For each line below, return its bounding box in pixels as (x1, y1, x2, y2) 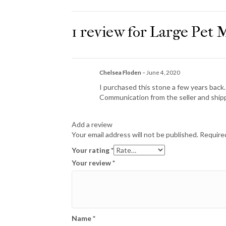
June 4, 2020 (146, 69, 180, 76)
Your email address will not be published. (72, 130, 198, 139)
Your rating (72, 146, 111, 155)
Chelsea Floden (99, 69, 142, 76)
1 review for (72, 23, 150, 41)
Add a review (72, 120, 112, 129)
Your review (72, 158, 112, 167)
